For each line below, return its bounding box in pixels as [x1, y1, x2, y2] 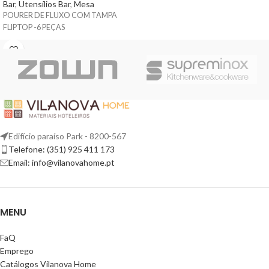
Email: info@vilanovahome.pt [8, 157, 115, 168]
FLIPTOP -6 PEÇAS [3, 22, 65, 32]
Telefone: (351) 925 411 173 [8, 144, 115, 154]
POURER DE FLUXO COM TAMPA [3, 10, 117, 20]
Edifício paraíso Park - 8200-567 [8, 130, 126, 141]
